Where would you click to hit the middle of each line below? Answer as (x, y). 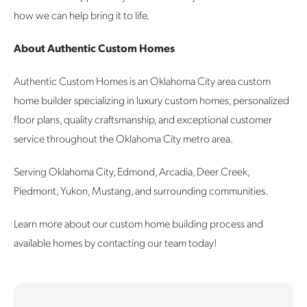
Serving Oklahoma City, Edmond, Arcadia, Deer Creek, (132, 171)
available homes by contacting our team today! (115, 243)
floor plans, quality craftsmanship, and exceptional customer (143, 119)
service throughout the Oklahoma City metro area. (123, 138)
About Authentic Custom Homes (94, 48)
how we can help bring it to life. (82, 15)
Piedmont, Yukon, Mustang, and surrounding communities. (141, 191)
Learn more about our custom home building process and (138, 223)
